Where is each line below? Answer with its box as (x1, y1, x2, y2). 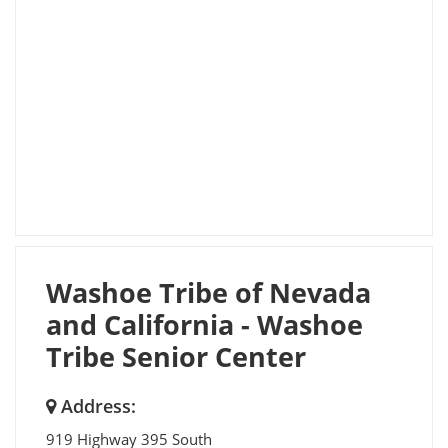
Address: (56, 393, 136, 418)
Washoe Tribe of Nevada (46, 273, 371, 311)
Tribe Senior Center (46, 337, 306, 375)
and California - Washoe (46, 305, 363, 343)
